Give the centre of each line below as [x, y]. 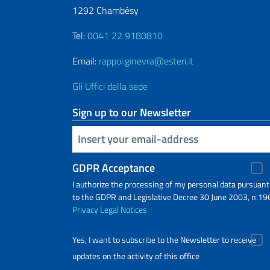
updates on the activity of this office [136, 256]
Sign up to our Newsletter [132, 112]
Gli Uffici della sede [110, 86]
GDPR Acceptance [114, 168]
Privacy [85, 209]
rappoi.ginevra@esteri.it [146, 61]
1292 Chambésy [105, 10]
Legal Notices [124, 209]
